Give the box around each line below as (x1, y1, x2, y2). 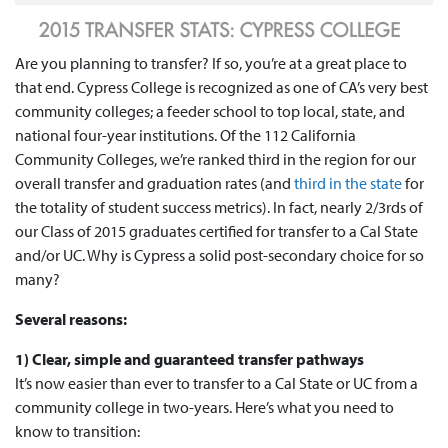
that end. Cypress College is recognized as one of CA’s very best (15, 77, 428, 98)
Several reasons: (15, 309, 130, 330)
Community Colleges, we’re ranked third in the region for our (15, 149, 416, 170)
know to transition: (15, 421, 140, 442)
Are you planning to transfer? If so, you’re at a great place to (15, 53, 407, 74)
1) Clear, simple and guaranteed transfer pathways (15, 349, 364, 370)
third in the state (294, 173, 402, 194)
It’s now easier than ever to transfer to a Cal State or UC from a (15, 373, 418, 394)
